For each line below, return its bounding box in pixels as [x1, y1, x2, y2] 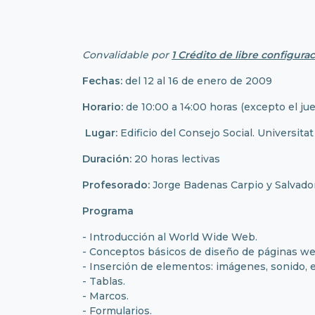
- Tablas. [82, 274, 125, 288]
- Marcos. [82, 289, 129, 302]
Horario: [82, 100, 123, 113]
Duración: [82, 152, 131, 165]
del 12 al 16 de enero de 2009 [122, 74, 272, 87]
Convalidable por [82, 48, 172, 61]
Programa [82, 204, 134, 217]
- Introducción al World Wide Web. [82, 230, 257, 243]
